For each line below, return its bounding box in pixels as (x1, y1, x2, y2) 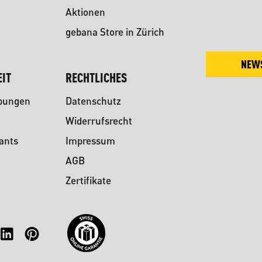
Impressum (65, 134, 115, 147)
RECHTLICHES (65, 69, 127, 85)
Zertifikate (65, 174, 111, 187)
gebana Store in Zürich (65, 25, 164, 38)
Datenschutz (65, 94, 121, 107)
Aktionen (65, 5, 105, 18)
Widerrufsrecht (65, 114, 132, 127)
